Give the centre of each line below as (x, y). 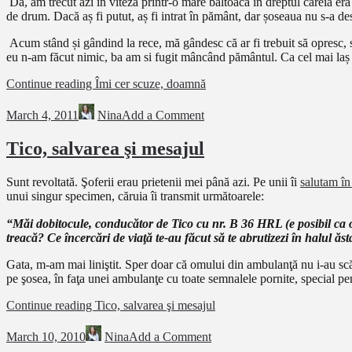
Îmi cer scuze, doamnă (150, 84)
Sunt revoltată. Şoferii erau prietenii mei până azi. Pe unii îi (153, 181)
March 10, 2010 (46, 336)
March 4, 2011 (42, 115)
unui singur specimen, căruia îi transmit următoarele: (135, 196)
